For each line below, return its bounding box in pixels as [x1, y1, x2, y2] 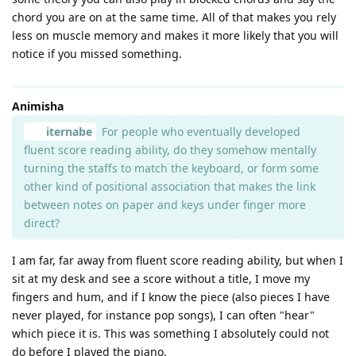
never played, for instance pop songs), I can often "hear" [12, 307, 315, 323]
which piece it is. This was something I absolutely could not [12, 325, 329, 341]
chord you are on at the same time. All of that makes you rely [12, 9, 336, 25]
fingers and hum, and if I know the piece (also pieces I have [12, 288, 330, 304]
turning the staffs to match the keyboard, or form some [24, 160, 319, 176]
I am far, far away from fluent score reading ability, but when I [12, 252, 343, 268]
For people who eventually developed [98, 123, 300, 139]
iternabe [45, 123, 92, 139]
